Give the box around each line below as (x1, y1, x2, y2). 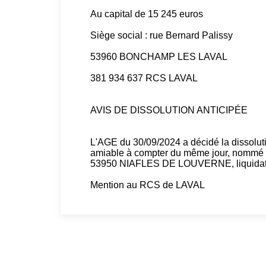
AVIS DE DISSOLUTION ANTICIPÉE (90, 105, 248, 115)
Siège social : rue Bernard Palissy (90, 30, 233, 40)
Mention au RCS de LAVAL (90, 180, 205, 190)
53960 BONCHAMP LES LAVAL (90, 52, 227, 62)
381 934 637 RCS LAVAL (90, 73, 198, 83)
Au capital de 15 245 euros (90, 9, 203, 19)
